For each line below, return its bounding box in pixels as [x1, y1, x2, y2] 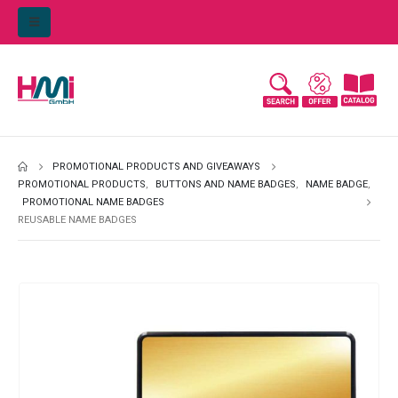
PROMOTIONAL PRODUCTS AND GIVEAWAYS [52, 161, 261, 173]
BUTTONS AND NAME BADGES [155, 179, 296, 191]
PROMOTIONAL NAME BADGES [22, 196, 164, 209]
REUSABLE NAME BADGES [18, 214, 137, 227]
